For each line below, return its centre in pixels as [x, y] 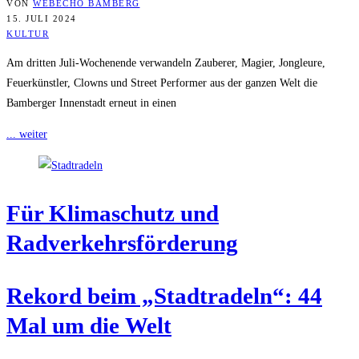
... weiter [27, 134]
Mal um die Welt [89, 325]
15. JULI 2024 [42, 18]
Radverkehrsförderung [122, 242]
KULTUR [28, 33]
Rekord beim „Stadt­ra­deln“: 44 [164, 295]
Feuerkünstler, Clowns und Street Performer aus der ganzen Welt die [162, 83]
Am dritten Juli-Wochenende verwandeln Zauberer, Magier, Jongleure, [166, 63]
